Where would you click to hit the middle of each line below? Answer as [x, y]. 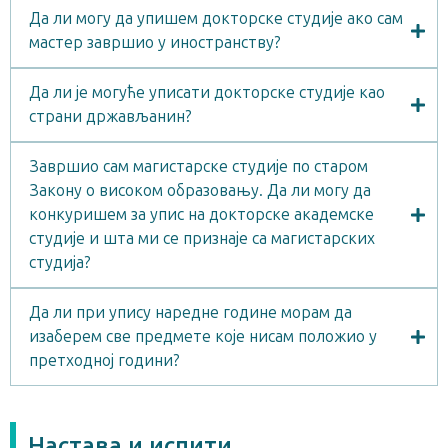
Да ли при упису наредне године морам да [190, 313]
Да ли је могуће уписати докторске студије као [207, 93]
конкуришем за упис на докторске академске [201, 215]
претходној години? [104, 361]
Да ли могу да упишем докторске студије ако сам [216, 19]
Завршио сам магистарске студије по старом [198, 167]
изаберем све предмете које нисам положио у [203, 337]
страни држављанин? [110, 117]
